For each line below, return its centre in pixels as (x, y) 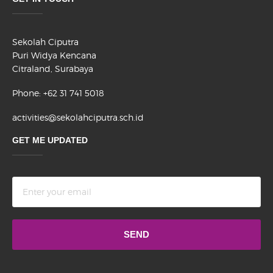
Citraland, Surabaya (53, 69)
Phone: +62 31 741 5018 (58, 93)
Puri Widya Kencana (54, 55)
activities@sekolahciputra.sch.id (78, 118)
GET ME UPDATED (50, 140)
